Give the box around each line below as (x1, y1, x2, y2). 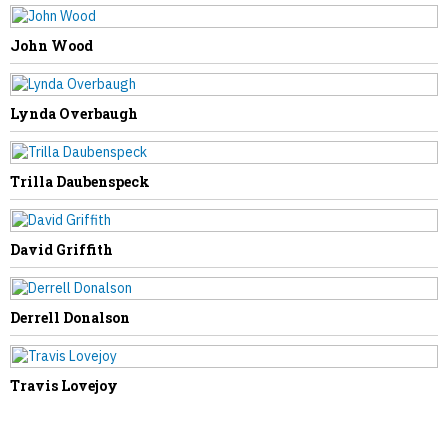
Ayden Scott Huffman (123, 53, 325, 78)
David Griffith (10, 240, 113, 259)
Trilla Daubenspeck (10, 172, 150, 191)
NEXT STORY (184, 29, 264, 42)
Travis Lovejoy (10, 376, 118, 395)
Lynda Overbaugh (10, 104, 138, 123)
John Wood (10, 36, 93, 55)
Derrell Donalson (10, 308, 130, 327)
